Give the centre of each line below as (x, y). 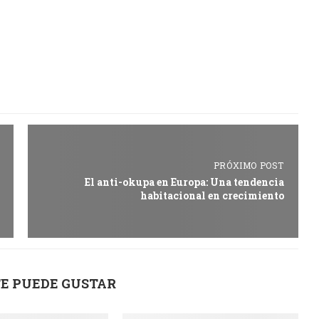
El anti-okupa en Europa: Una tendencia (184, 182)
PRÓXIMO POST (249, 166)
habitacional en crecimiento (212, 196)
